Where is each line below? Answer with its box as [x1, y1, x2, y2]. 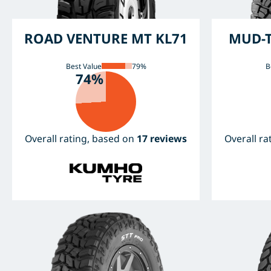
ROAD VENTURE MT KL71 [24, 28, 188, 47]
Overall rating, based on [25, 131, 137, 145]
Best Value [65, 60, 102, 71]
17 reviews [137, 131, 188, 145]
